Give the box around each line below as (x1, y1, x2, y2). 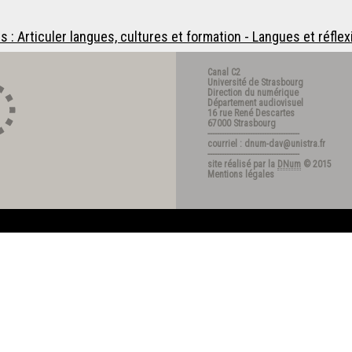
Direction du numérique (207, 87, 299, 98)
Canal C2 (207, 67, 240, 78)
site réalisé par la (207, 159, 277, 170)
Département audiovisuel (207, 97, 303, 108)
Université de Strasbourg (207, 77, 303, 88)
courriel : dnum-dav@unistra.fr (207, 138, 325, 149)
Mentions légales (207, 169, 274, 180)
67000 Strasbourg (207, 118, 276, 129)
